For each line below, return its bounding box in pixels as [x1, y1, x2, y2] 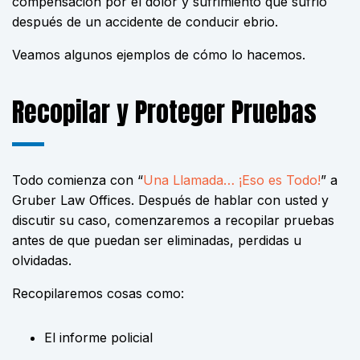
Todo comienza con [12, 172, 137, 188]
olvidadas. [12, 252, 72, 268]
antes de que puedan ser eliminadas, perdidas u [12, 232, 301, 248]
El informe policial [44, 329, 153, 346]
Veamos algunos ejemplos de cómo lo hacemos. [12, 47, 305, 63]
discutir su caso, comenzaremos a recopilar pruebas [12, 212, 334, 228]
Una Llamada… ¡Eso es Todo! [143, 172, 321, 188]
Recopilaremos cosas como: [12, 285, 184, 301]
